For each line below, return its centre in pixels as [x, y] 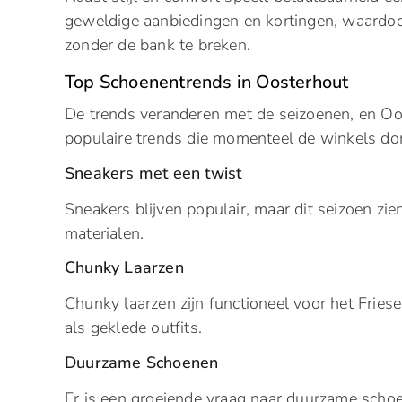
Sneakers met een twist [153, 173]
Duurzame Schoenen [142, 362]
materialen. [105, 233]
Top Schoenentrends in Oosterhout [207, 83]
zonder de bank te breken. [157, 45]
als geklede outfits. [133, 328]
